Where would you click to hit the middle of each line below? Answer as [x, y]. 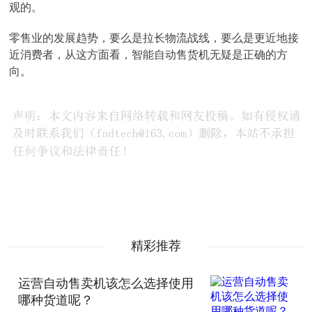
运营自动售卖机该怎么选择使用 [106, 283]
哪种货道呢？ [56, 300]
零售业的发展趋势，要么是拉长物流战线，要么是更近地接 [154, 38]
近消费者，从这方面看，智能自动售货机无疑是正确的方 [149, 55]
